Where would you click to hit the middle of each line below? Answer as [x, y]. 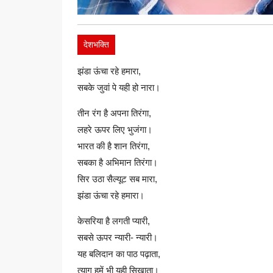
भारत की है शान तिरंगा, [114, 146]
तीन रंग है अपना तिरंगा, [114, 113]
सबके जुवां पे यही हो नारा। [119, 87]
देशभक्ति [96, 44]
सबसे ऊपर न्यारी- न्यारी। [118, 237]
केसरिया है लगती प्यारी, [114, 221]
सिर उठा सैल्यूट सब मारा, [117, 179]
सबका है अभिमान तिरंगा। [118, 162]
